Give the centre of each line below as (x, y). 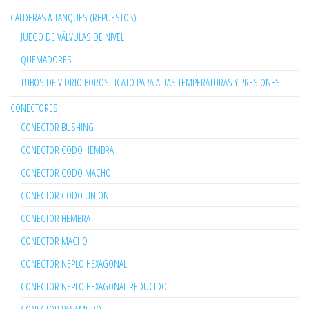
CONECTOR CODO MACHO (66, 173)
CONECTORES (34, 108)
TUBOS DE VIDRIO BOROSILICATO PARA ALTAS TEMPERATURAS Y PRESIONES (150, 82)
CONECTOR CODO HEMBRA (67, 150)
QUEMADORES (46, 60)
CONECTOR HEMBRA (56, 218)
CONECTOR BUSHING (57, 127)
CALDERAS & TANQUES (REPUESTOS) (73, 18)
